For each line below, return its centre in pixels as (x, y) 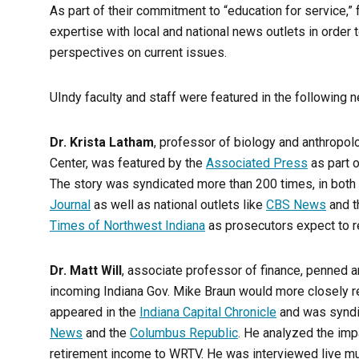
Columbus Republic (184, 333)
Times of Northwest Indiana (127, 226)
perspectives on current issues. (138, 53)
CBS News (296, 205)
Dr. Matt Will (86, 271)
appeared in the (95, 313)
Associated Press (257, 163)
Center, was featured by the (128, 163)
